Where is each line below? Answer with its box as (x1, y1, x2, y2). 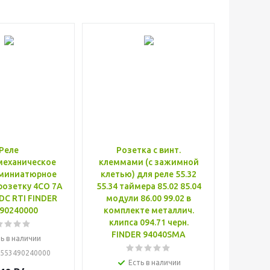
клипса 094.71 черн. (108, 218, 189, 227)
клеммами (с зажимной (98, 157, 199, 167)
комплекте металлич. (103, 206, 194, 215)
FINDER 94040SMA (111, 230, 186, 239)
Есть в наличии (128, 259, 181, 266)
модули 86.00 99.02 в (106, 193, 191, 203)
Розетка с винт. (116, 145, 181, 155)
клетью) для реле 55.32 (101, 169, 196, 179)
